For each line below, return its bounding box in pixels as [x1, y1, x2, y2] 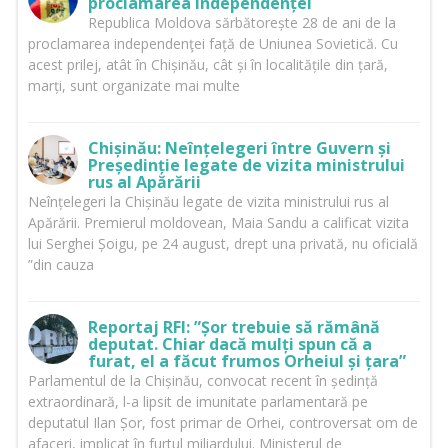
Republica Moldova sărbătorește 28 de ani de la [87, 13, 396, 33]
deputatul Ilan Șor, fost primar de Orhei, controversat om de [27, 413, 418, 433]
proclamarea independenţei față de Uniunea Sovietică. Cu [27, 34, 398, 54]
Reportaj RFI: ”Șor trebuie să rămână [87, 316, 380, 339]
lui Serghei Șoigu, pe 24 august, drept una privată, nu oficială [27, 234, 418, 254]
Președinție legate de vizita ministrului [87, 154, 405, 177]
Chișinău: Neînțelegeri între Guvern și [87, 137, 391, 160]
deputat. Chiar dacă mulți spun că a [87, 333, 372, 356]
